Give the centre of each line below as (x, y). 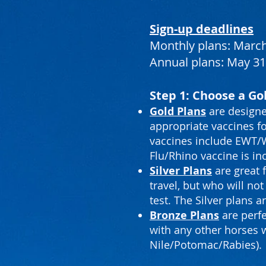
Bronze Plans (184, 215)
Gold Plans (178, 111)
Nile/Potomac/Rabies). (206, 245)
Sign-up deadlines (202, 29)
